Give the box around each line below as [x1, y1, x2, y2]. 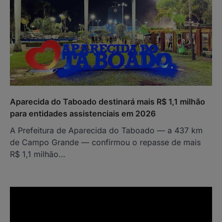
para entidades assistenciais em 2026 [10, 108, 156, 118]
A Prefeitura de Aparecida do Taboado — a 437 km [10, 125, 203, 135]
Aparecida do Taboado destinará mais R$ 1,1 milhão [10, 96, 205, 107]
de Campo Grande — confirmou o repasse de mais [10, 137, 201, 147]
